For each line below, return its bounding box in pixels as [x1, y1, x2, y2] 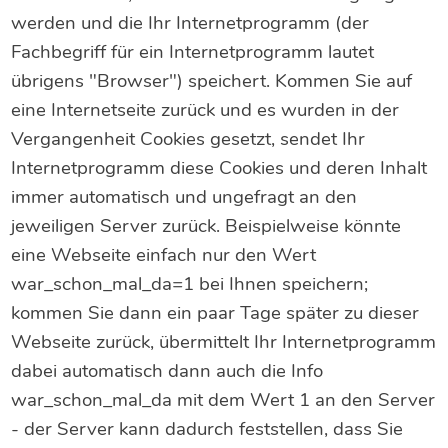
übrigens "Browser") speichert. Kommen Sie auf [11, 68, 413, 95]
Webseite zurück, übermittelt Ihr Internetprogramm [11, 329, 437, 356]
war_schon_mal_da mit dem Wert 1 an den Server [11, 387, 436, 414]
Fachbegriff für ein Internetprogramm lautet [11, 39, 375, 66]
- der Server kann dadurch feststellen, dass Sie [11, 416, 404, 443]
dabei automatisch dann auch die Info [11, 358, 324, 385]
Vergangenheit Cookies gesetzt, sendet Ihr [11, 126, 366, 153]
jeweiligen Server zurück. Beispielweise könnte [11, 213, 402, 240]
